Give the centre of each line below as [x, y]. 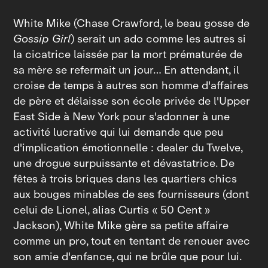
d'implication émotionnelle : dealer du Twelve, [128, 148]
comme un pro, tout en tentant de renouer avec [132, 241]
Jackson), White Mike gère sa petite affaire [121, 226]
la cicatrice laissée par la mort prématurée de [128, 55]
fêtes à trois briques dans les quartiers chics [125, 179]
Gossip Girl [42, 39]
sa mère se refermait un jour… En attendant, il [127, 70]
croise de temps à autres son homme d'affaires [131, 86]
